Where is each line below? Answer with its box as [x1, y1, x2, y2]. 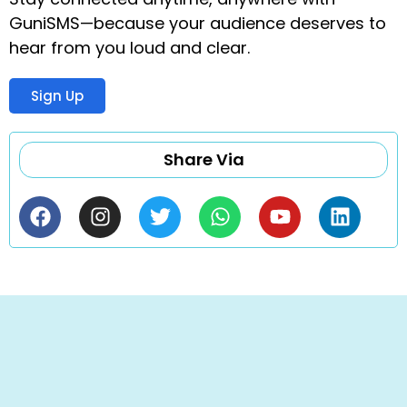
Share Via [163, 147, 244, 171]
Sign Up [31, 85, 84, 105]
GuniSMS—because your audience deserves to [9, 11, 386, 35]
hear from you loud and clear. [9, 35, 250, 59]
